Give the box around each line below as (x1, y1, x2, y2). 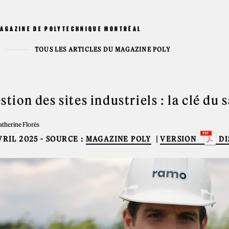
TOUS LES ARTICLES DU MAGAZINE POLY (35, 45, 171, 53)
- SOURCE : (38, 134, 86, 144)
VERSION (160, 134, 197, 144)
